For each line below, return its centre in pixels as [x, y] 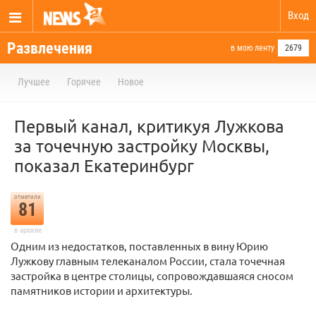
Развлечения [50, 48]
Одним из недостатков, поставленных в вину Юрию [139, 246]
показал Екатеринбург [104, 165]
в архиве [28, 230]
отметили [27, 197]
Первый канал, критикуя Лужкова [149, 126]
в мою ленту [253, 48]
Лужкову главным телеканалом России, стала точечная [148, 261]
